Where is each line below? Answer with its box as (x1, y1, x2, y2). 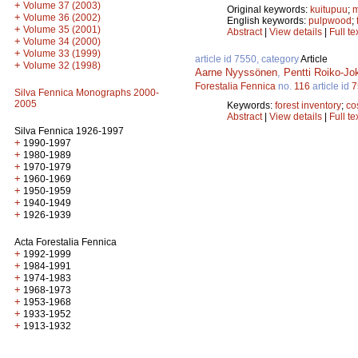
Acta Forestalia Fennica (14, 237, 117, 248)
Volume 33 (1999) (23, 48, 101, 59)
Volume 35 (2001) (23, 24, 101, 35)
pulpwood (308, 15, 352, 27)
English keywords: (227, 15, 308, 27)
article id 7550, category (195, 54, 300, 66)
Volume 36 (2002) (23, 12, 101, 23)
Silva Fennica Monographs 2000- (14, 87, 159, 98)
